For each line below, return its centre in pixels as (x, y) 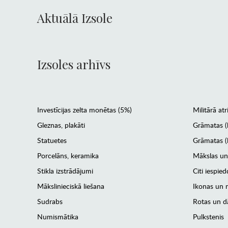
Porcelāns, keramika (68, 156)
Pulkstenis (209, 217)
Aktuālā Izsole (75, 18)
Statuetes (52, 140)
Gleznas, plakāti (61, 125)
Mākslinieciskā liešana (70, 186)
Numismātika (58, 217)
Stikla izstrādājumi (65, 171)
